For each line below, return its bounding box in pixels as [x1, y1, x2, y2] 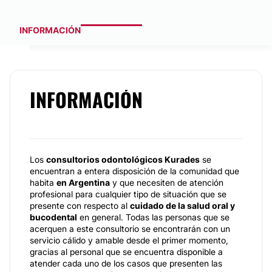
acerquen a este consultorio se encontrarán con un [30, 223, 230, 234]
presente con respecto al [30, 200, 130, 211]
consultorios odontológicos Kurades [46, 154, 200, 165]
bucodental [30, 212, 77, 222]
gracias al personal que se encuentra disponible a [30, 246, 223, 257]
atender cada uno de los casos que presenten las [30, 258, 222, 268]
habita [30, 177, 56, 188]
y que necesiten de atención [110, 177, 223, 188]
